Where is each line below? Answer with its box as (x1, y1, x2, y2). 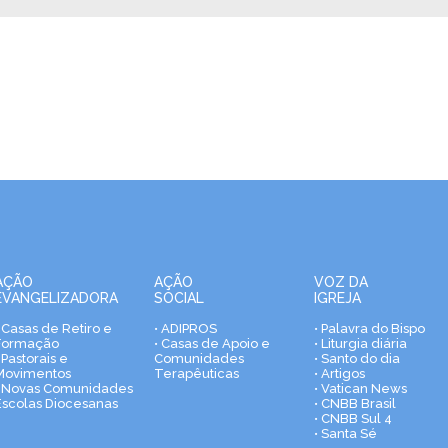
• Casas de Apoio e (154, 336, 270, 351)
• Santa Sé (314, 426, 377, 441)
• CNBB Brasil (314, 396, 396, 411)
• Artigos (314, 366, 365, 381)
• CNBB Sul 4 (314, 411, 392, 426)
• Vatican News (314, 381, 407, 396)
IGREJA (314, 290, 361, 306)
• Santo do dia (314, 351, 400, 366)
